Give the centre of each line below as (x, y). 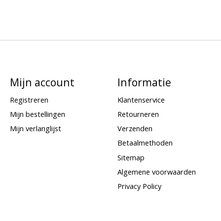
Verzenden (135, 129)
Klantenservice (141, 100)
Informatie (144, 82)
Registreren (29, 100)
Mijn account (42, 82)
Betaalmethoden (145, 143)
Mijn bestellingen (37, 114)
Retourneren (138, 114)
